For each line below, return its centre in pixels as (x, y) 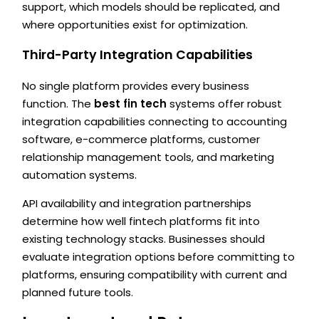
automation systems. (80, 174)
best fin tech (131, 103)
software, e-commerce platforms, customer (141, 139)
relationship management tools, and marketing (148, 157)
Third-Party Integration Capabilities (138, 55)
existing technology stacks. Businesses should (144, 239)
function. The (58, 103)
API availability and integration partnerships (137, 203)
